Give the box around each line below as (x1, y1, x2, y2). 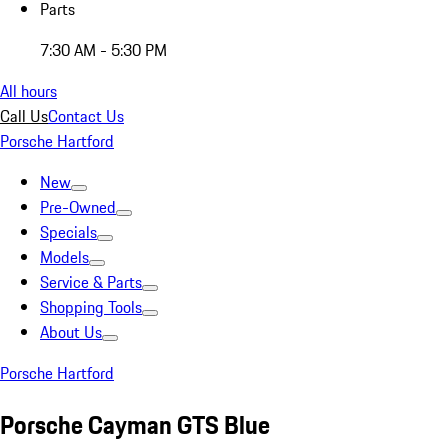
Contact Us (48, 104, 124, 128)
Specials (40, 220, 97, 244)
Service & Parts (40, 270, 142, 294)
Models (40, 245, 89, 269)
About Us (40, 320, 102, 344)
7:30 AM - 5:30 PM (40, 38, 167, 62)
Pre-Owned (40, 195, 116, 219)
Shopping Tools (40, 295, 142, 319)
